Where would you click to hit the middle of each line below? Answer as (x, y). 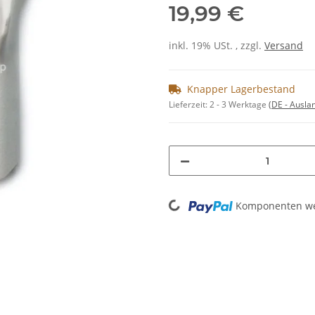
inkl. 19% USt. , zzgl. (217, 46)
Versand (284, 46)
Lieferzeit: (189, 105)
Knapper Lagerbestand (241, 89)
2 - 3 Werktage (239, 105)
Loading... (156, 204)
